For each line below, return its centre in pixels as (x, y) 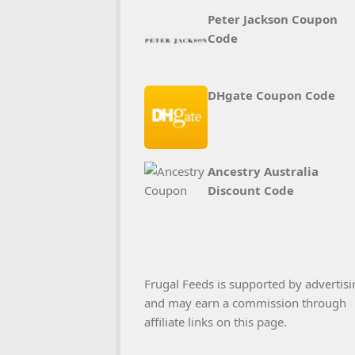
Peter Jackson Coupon (273, 19)
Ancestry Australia (263, 171)
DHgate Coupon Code (271, 95)
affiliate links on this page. (216, 322)
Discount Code (251, 190)
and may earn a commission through (245, 303)
